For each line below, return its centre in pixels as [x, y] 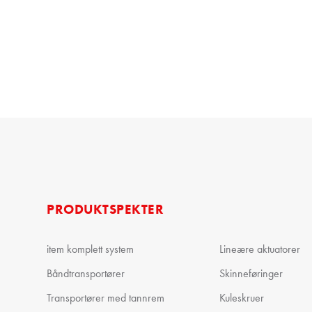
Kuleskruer [241, 298]
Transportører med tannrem [106, 298]
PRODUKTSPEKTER [106, 209]
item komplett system [91, 249]
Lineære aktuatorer [259, 249]
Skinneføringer [251, 273]
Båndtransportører [86, 273]
